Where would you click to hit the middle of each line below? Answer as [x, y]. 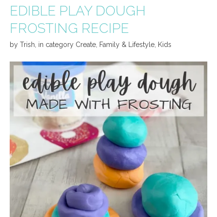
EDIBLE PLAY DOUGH [78, 11]
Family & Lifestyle [127, 45]
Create [86, 45]
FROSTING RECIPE [69, 29]
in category [57, 45]
